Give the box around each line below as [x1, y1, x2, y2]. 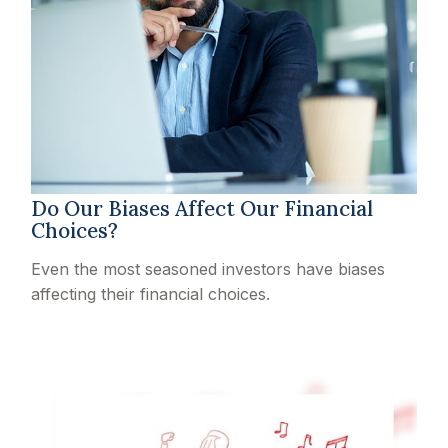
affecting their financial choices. [31, 283, 271, 304]
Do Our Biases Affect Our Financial [31, 194, 374, 222]
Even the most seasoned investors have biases [31, 258, 386, 279]
